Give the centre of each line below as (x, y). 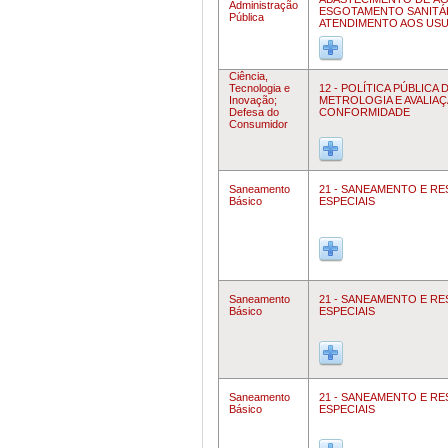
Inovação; (253, 100)
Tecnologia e (259, 88)
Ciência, (248, 76)
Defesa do (254, 112)
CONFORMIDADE (364, 112)
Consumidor (258, 124)
